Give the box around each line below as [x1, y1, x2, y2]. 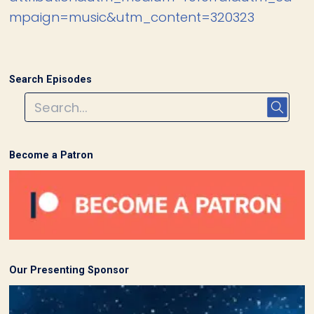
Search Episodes [9, 73, 93, 85]
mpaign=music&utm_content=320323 [9, 8, 255, 26]
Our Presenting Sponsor [9, 264, 130, 275]
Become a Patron [9, 149, 94, 161]
